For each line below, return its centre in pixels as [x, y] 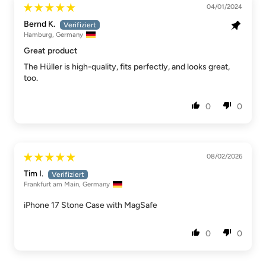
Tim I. [34, 174]
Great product [51, 51]
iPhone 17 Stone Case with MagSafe [91, 205]
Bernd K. [39, 24]
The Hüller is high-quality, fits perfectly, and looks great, [127, 67]
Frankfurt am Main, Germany [67, 184]
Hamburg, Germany [53, 35]
